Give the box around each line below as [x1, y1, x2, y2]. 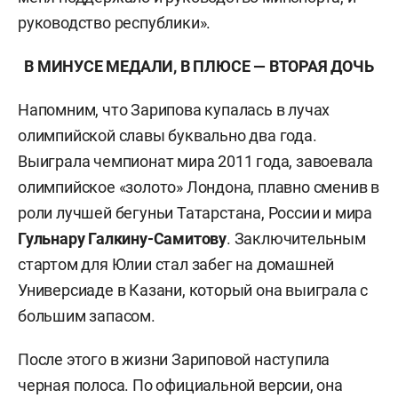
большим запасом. [18, 306, 155, 325]
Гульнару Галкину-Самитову [18, 229, 227, 248]
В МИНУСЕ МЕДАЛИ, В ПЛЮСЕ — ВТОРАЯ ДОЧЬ [24, 57, 374, 76]
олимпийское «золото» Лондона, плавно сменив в [18, 178, 379, 196]
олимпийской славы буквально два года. [18, 126, 317, 145]
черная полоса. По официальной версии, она [18, 376, 343, 394]
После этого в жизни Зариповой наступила [18, 350, 330, 369]
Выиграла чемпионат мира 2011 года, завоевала [18, 152, 374, 171]
